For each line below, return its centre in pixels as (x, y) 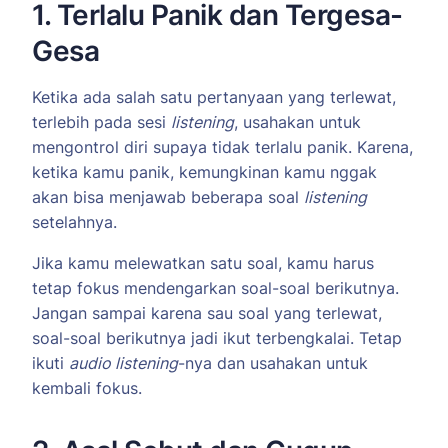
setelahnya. (74, 222)
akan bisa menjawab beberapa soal (168, 197)
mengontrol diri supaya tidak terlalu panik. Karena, (222, 147)
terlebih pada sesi (101, 122)
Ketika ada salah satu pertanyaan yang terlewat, (214, 97)
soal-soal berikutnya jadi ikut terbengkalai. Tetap (217, 338)
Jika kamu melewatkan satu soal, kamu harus (203, 263)
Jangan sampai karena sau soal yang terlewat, (207, 313)
